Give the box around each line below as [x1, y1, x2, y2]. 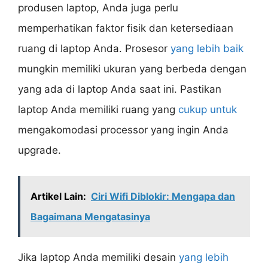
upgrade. [18, 144, 61, 157]
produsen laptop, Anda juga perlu [18, 2, 178, 14]
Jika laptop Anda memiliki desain [18, 251, 179, 263]
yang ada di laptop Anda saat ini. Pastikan [18, 83, 221, 96]
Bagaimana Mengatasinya [31, 210, 150, 223]
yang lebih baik [170, 42, 243, 55]
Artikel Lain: [31, 190, 86, 202]
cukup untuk [178, 103, 237, 116]
